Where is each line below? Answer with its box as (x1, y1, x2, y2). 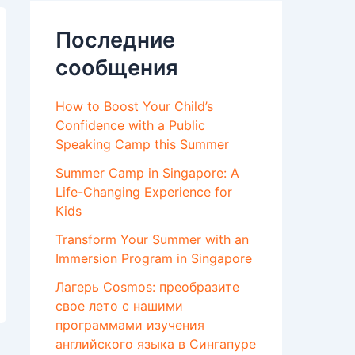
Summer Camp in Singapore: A (55, 165, 239, 181)
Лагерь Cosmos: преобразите (55, 279, 239, 296)
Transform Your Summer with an (55, 231, 249, 248)
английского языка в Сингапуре (55, 336, 256, 353)
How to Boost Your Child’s (55, 98, 213, 115)
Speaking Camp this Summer (55, 136, 229, 153)
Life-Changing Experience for (55, 184, 232, 200)
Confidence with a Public (55, 117, 205, 134)
